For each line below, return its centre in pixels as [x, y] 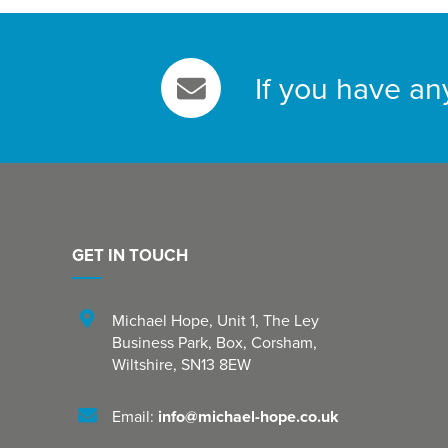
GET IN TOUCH [130, 254]
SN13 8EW [216, 363]
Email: [135, 415]
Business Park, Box [177, 341]
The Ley [291, 319]
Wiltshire [142, 363]
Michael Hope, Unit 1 [183, 319]
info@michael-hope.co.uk [248, 416]
